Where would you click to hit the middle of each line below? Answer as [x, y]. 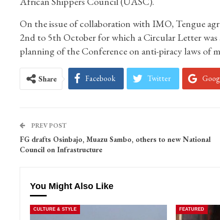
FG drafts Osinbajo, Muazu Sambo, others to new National [115, 139]
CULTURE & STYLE [55, 209]
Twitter [159, 79]
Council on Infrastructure [61, 150]
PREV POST [48, 126]
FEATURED [192, 209]
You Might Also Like [71, 186]
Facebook [100, 79]
